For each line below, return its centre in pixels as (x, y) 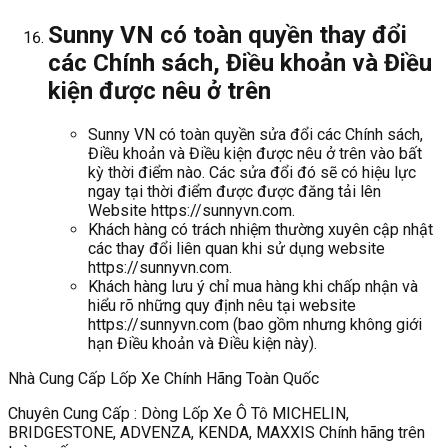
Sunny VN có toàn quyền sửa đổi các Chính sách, (255, 134)
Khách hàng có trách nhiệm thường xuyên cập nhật (260, 229)
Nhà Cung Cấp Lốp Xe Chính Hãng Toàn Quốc (163, 378)
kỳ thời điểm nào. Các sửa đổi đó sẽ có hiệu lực (252, 172)
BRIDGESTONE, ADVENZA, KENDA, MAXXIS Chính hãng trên (216, 432)
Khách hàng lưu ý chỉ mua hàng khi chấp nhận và (253, 286)
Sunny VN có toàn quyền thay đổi (227, 34)
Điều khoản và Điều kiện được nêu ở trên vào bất (255, 153)
